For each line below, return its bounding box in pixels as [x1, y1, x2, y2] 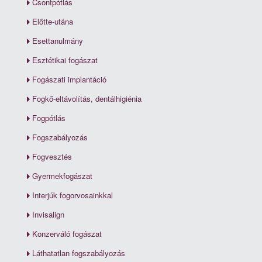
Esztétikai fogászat [32, 54, 98, 66]
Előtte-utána [32, 16, 73, 27]
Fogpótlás [32, 112, 65, 124]
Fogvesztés [32, 151, 72, 163]
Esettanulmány [32, 35, 83, 47]
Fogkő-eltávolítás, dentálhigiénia [32, 93, 142, 105]
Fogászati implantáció [32, 74, 106, 85]
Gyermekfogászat [32, 170, 92, 182]
